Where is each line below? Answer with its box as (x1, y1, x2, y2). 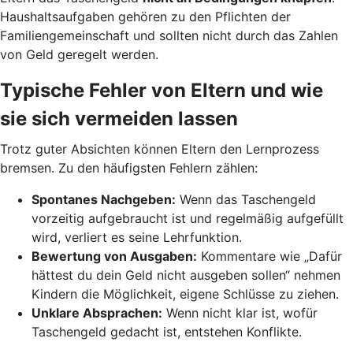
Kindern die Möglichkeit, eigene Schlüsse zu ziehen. (32, 285, 339, 302)
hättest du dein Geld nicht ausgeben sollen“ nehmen (32, 266, 340, 283)
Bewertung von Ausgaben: (32, 247, 197, 264)
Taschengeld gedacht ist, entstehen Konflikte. (32, 323, 302, 340)
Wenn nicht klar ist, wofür (162, 304, 318, 321)
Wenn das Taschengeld (176, 191, 316, 207)
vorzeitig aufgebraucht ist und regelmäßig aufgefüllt (32, 210, 344, 226)
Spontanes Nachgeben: (32, 191, 176, 207)
